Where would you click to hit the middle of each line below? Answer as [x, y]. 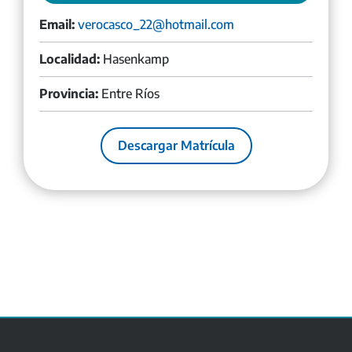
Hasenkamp [134, 59]
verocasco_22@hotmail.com [156, 24]
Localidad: [70, 59]
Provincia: [69, 93]
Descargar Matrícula [176, 145]
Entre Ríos [129, 93]
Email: [57, 24]
